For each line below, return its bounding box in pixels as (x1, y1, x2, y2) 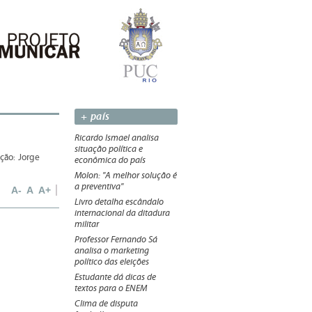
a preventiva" (75, 182, 123, 192)
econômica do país (75, 155, 146, 165)
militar (75, 219, 99, 229)
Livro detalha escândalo (75, 197, 164, 207)
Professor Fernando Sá (75, 235, 157, 244)
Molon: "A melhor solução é (75, 171, 177, 180)
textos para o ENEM (75, 283, 147, 293)
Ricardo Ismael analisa (75, 133, 159, 143)
